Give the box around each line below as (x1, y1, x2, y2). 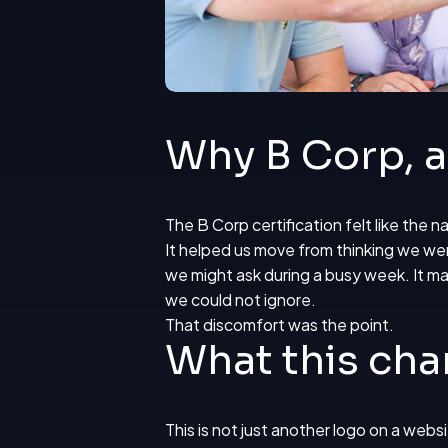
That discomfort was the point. (165, 314, 394, 336)
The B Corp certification (165, 214, 342, 236)
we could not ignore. (165, 289, 316, 311)
